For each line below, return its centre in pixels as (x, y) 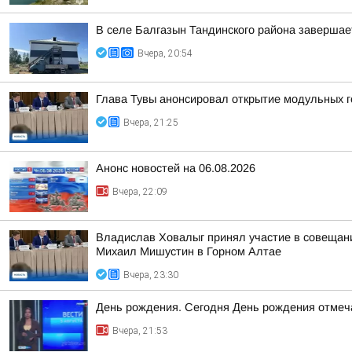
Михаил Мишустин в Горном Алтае (189, 251)
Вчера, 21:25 (151, 123)
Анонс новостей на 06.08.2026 (176, 168)
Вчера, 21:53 (140, 331)
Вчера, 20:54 (165, 53)
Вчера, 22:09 (140, 192)
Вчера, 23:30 (151, 275)
